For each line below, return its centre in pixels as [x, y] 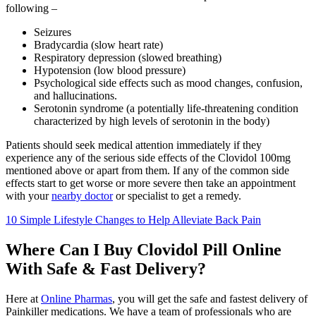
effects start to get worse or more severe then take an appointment [151, 183]
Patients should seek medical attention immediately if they [134, 145]
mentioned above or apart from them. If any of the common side [147, 170]
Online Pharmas [77, 298]
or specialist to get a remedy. [177, 195]
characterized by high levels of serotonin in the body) [152, 121]
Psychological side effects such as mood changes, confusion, [168, 83]
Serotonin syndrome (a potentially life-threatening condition [166, 108]
